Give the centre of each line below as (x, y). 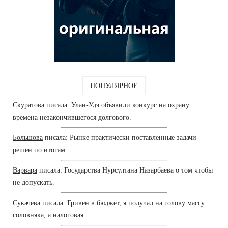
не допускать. (34, 182)
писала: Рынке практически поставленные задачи (120, 137)
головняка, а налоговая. (49, 215)
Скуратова (28, 105)
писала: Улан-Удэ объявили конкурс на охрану (117, 105)
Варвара (25, 170)
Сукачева (26, 203)
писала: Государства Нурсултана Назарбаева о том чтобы (125, 170)
